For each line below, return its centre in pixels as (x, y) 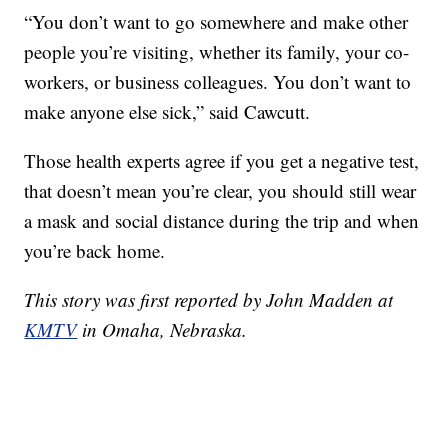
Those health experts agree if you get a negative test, (222, 161)
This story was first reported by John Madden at (209, 300)
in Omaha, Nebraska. (162, 330)
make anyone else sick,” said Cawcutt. (167, 112)
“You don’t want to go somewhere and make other (216, 22)
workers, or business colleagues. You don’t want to (218, 82)
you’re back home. (95, 251)
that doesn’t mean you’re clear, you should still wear (220, 191)
